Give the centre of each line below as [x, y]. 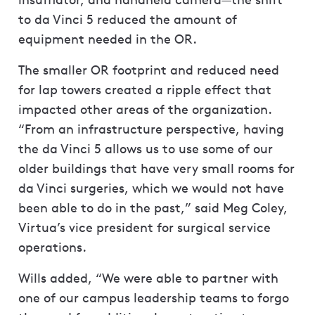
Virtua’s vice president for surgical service [144, 228]
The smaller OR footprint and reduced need [149, 70]
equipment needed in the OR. [108, 39]
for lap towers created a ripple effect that [145, 90]
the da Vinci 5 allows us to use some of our [146, 149]
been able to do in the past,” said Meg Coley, [153, 208]
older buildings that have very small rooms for [156, 169]
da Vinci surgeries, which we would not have [151, 188]
